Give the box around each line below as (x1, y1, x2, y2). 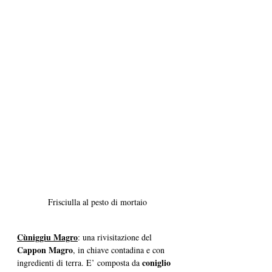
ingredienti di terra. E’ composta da (17, 257, 142, 269)
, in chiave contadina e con (73, 244, 167, 256)
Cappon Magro (17, 243, 73, 257)
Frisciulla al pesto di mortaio (47, 196, 147, 208)
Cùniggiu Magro (17, 231, 78, 244)
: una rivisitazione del (78, 231, 154, 243)
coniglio (142, 256, 173, 270)
